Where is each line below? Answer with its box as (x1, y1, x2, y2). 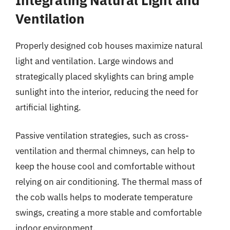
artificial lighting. (15, 101, 81, 113)
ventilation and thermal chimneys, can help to (15, 145, 195, 157)
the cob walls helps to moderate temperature (15, 191, 193, 203)
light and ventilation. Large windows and (15, 55, 174, 67)
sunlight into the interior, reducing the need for (15, 86, 198, 98)
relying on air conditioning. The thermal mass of (15, 176, 202, 187)
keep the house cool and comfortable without (15, 161, 195, 172)
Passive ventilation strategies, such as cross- (15, 130, 189, 141)
